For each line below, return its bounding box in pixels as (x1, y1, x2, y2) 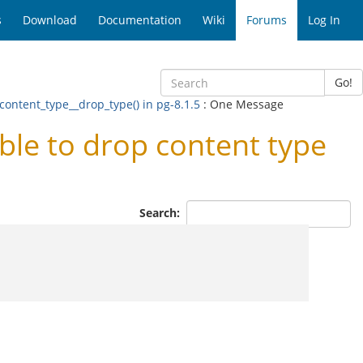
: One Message (200, 96, 284, 112)
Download (23, 12, 77, 28)
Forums (246, 12, 287, 28)
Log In (308, 12, 340, 28)
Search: (139, 204, 183, 220)
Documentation (98, 12, 181, 28)
